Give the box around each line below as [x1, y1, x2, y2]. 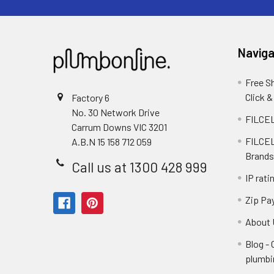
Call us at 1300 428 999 [72, 158, 207, 176]
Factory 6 [72, 92, 109, 103]
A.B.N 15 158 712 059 [72, 136, 152, 147]
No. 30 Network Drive [72, 106, 160, 118]
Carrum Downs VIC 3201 [72, 121, 167, 133]
